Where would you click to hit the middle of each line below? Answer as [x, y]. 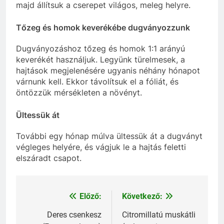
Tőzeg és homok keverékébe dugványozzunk [103, 27]
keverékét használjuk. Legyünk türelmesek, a [100, 60]
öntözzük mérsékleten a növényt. [79, 93]
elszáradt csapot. [49, 158]
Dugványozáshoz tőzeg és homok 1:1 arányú [100, 49]
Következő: [142, 196]
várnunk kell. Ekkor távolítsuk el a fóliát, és [97, 82]
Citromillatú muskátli [159, 215]
